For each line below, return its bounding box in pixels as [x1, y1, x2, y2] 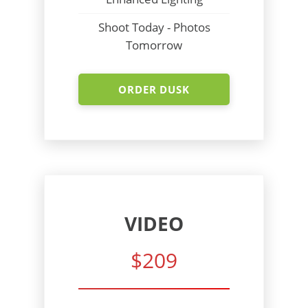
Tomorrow [126, 37, 182, 52]
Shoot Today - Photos [98, 19, 210, 36]
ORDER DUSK [118, 82, 190, 97]
